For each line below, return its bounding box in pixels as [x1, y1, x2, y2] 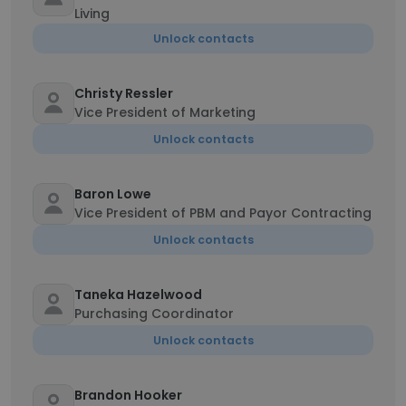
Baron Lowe [74, 185, 151, 203]
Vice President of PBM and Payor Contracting [74, 204, 372, 222]
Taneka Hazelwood [74, 285, 202, 304]
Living [74, 5, 110, 23]
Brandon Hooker [74, 386, 182, 404]
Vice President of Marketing [74, 103, 256, 121]
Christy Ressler [74, 84, 173, 102]
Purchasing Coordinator [74, 304, 234, 323]
